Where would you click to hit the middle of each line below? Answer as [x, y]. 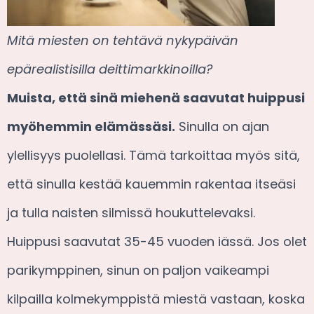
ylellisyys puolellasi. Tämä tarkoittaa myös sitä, [153, 156]
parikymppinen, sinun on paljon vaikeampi [138, 271]
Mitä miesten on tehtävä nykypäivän [123, 41]
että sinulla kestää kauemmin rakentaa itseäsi [151, 184]
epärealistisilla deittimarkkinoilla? [110, 69]
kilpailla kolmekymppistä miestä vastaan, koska [156, 299]
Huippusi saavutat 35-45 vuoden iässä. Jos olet [157, 242]
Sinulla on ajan [222, 127]
